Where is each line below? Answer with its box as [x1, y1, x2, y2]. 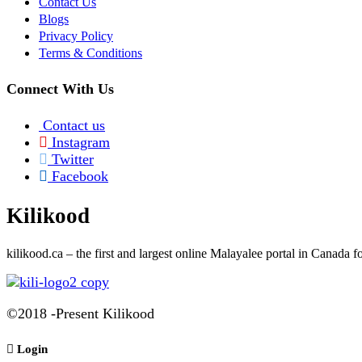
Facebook [52, 168, 108, 185]
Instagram [52, 134, 110, 151]
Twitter [52, 151, 94, 168]
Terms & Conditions [39, 46, 142, 61]
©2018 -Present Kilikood [6, 305, 154, 322]
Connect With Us [6, 81, 114, 98]
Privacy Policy [39, 29, 113, 44]
